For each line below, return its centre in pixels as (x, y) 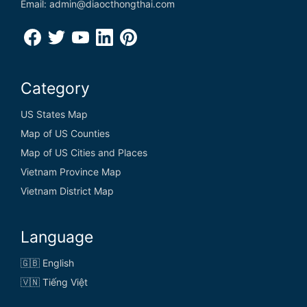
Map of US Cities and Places (84, 152)
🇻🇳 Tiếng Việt (54, 282)
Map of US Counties (65, 133)
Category (55, 88)
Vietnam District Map (67, 191)
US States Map (54, 114)
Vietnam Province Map (71, 171)
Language (57, 237)
